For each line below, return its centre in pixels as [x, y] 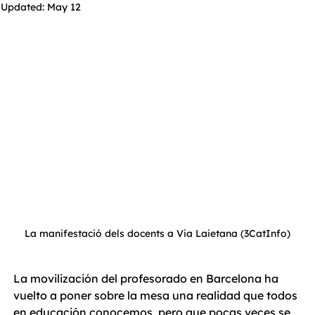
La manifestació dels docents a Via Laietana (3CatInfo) [157, 234]
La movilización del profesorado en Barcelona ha [147, 279]
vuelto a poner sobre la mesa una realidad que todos [157, 296]
